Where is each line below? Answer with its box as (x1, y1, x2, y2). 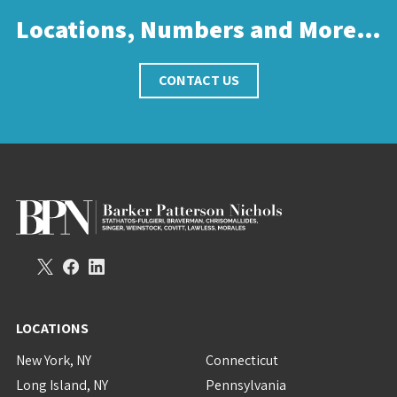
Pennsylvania (206, 376, 286, 394)
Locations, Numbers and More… (16, 12, 381, 45)
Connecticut (206, 351, 278, 370)
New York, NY (15, 351, 91, 370)
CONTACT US (158, 71, 239, 90)
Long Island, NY (15, 376, 108, 394)
